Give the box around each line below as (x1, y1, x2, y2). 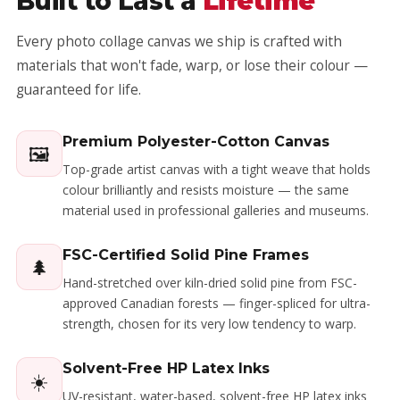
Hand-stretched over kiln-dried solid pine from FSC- (62, 274, 357, 291)
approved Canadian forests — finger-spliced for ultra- (62, 295, 371, 312)
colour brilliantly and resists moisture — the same (62, 181, 349, 198)
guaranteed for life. (16, 79, 141, 99)
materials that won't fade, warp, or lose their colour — (16, 55, 368, 75)
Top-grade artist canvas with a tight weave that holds (62, 161, 371, 178)
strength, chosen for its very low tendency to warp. (62, 315, 356, 332)
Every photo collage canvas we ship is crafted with (16, 31, 342, 51)
